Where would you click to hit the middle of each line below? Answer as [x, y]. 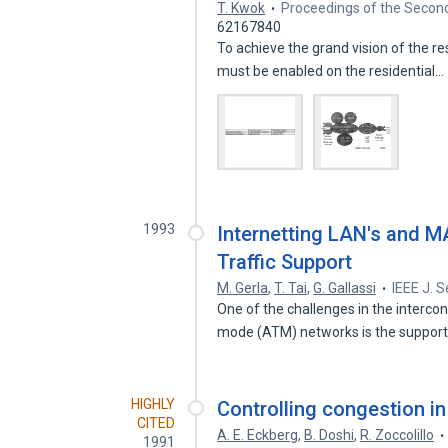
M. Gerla [243, 288]
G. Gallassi [345, 288]
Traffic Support [285, 262]
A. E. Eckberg [258, 435]
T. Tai [291, 288]
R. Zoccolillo [397, 435]
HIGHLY [153, 404]
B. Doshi [329, 435]
